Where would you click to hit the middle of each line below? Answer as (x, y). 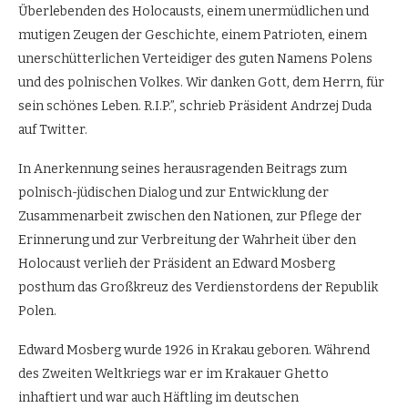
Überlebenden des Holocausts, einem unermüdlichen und (194, 11)
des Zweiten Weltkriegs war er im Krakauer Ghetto (173, 373)
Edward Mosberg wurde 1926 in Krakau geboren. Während (194, 350)
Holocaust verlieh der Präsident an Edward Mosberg (177, 263)
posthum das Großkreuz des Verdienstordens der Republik (198, 287)
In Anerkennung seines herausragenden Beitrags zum (183, 168)
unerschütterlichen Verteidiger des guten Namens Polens (195, 58)
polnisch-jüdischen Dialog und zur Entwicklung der (173, 192)
